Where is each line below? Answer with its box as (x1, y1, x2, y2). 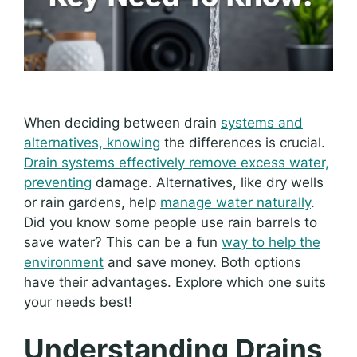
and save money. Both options (104, 253, 301, 270)
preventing (24, 174, 92, 190)
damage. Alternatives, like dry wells (92, 174, 324, 190)
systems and (221, 114, 303, 131)
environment (24, 253, 104, 270)
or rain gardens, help (24, 194, 160, 210)
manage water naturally (160, 194, 311, 210)
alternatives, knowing (24, 134, 160, 151)
